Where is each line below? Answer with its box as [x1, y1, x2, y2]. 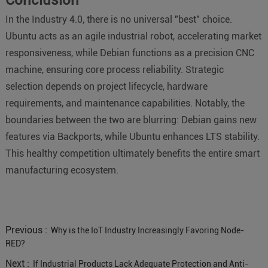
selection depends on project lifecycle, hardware [5, 80, 208, 92]
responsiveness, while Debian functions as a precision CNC [5, 47, 254, 59]
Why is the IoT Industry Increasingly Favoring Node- [50, 225, 244, 235]
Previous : [5, 224, 50, 236]
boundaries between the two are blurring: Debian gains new [5, 114, 257, 126]
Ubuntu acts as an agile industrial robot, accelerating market [5, 30, 261, 42]
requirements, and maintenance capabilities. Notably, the [5, 97, 245, 109]
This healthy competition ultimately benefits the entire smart [5, 147, 260, 159]
